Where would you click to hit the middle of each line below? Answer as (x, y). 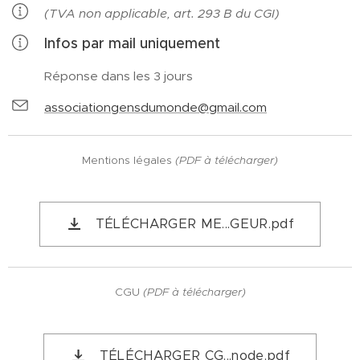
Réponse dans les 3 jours (119, 76)
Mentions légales (129, 160)
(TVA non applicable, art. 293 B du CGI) (162, 13)
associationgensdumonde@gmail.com (155, 107)
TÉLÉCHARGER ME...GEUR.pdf (194, 224)
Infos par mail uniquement (132, 43)
